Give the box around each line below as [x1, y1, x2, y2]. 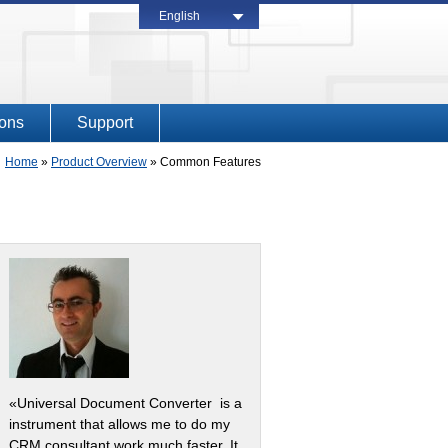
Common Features [160, 155, 261, 169]
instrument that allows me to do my [9, 416, 230, 432]
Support [77, 114, 133, 131]
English [159, 9, 200, 23]
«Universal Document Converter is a [9, 395, 242, 411]
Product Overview [51, 155, 147, 169]
